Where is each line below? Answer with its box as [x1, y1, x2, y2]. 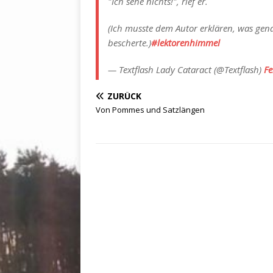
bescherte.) [108, 37, 151, 49]
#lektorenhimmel [151, 37, 220, 49]
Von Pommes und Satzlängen [96, 104, 205, 115]
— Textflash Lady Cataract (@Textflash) [108, 63, 264, 76]
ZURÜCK [107, 90, 141, 102]
